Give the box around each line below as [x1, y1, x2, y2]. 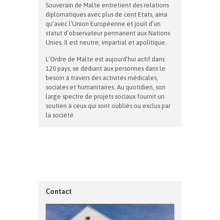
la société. [46, 111, 75, 119]
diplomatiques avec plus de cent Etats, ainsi [46, 10, 167, 18]
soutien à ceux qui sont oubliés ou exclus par [46, 102, 170, 110]
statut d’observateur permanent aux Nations [46, 29, 170, 37]
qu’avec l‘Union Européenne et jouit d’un [46, 20, 161, 27]
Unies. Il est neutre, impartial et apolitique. [46, 38, 166, 46]
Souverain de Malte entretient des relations [46, 1, 169, 9]
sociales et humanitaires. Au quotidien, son [46, 83, 165, 91]
